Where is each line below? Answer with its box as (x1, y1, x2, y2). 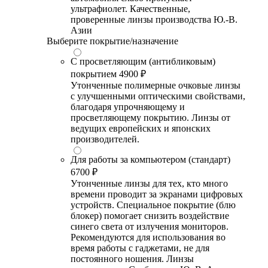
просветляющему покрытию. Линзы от (71, 112, 230, 123)
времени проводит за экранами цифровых (71, 188, 243, 199)
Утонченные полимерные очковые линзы (71, 80, 240, 90)
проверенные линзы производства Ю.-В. (71, 14, 237, 25)
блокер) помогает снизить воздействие (71, 210, 229, 221)
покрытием (71, 68, 119, 79)
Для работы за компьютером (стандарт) (71, 154, 230, 165)
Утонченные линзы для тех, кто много (71, 178, 228, 188)
